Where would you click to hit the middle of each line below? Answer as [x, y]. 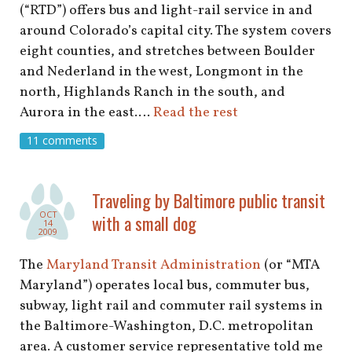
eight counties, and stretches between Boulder [167, 52]
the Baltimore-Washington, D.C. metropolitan [167, 327]
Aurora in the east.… [86, 113]
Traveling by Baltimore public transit [209, 200]
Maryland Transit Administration [154, 266]
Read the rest [196, 113]
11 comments [62, 141]
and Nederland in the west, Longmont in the [161, 72]
